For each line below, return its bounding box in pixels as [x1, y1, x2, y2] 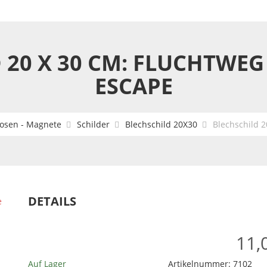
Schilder [77, 119, 110, 130]
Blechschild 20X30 [125, 119, 197, 130]
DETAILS [27, 193, 76, 209]
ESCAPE [94, 72, 173, 101]
